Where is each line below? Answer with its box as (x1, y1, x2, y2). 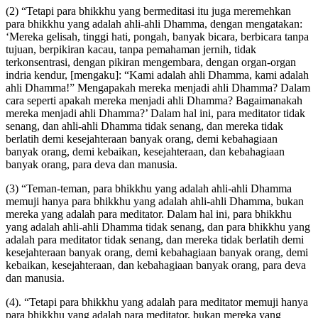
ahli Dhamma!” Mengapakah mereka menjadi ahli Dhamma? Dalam (6, 82, 310, 94)
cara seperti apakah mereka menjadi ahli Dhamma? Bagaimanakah (6, 94, 302, 107)
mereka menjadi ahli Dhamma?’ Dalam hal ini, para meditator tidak (6, 107, 305, 120)
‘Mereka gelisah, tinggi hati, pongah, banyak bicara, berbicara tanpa (6, 31, 309, 43)
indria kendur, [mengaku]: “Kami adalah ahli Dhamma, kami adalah (6, 69, 309, 82)
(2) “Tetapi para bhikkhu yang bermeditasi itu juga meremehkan (6, 5, 291, 18)
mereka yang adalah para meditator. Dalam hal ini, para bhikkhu (6, 208, 292, 221)
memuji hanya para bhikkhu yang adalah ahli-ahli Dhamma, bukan (6, 195, 304, 208)
